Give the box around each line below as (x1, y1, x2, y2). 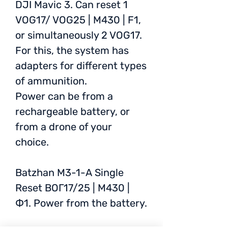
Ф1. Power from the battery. (15, 197, 147, 209)
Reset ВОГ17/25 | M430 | (15, 182, 130, 194)
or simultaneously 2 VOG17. (15, 29, 142, 41)
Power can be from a (15, 90, 113, 102)
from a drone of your (15, 121, 112, 133)
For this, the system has (15, 44, 129, 56)
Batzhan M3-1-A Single (15, 166, 124, 179)
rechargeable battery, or (15, 105, 130, 118)
